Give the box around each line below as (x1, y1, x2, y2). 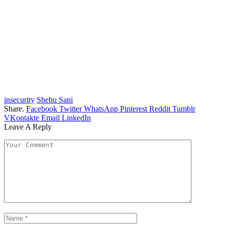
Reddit (149, 104, 170, 114)
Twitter (59, 104, 82, 114)
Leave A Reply (4, 123, 52, 132)
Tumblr (172, 104, 195, 114)
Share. (4, 104, 24, 114)
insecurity (4, 95, 35, 104)
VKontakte (4, 114, 39, 123)
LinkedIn (62, 114, 91, 123)
